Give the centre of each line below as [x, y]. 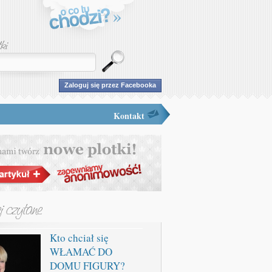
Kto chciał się [79, 238]
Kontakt [129, 116]
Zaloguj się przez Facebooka [110, 85]
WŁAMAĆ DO [81, 252]
